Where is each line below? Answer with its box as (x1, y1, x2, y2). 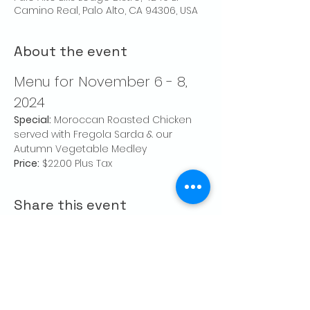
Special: (14, 113, 51, 127)
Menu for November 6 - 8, (14, 72, 192, 92)
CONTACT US (70, 282, 140, 297)
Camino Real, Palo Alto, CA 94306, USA (14, 3, 198, 18)
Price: (14, 156, 39, 171)
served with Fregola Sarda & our (14, 127, 175, 142)
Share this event (14, 196, 127, 215)
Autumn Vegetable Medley (14, 142, 147, 156)
